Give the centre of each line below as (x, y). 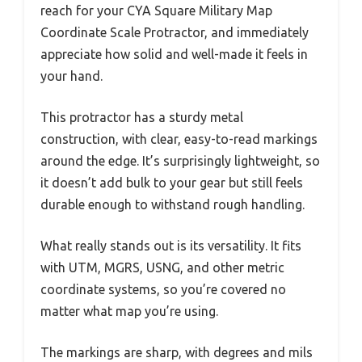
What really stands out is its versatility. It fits (171, 246)
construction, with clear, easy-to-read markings (179, 139)
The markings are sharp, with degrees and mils (177, 353)
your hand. (72, 76)
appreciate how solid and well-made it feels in (174, 55)
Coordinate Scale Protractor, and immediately (175, 33)
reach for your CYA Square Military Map (156, 11)
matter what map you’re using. (129, 311)
